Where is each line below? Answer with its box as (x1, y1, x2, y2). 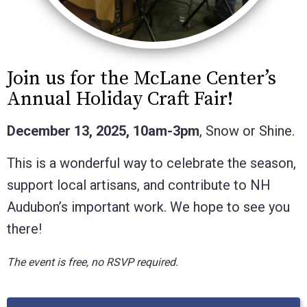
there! (7, 220, 42, 237)
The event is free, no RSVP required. (7, 255, 178, 269)
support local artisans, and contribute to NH (7, 176, 271, 193)
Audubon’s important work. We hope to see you (7, 198, 290, 215)
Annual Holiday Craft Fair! (7, 86, 238, 111)
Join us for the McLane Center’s (7, 66, 276, 90)
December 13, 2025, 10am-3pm (7, 122, 199, 139)
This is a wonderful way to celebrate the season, (7, 154, 296, 171)
